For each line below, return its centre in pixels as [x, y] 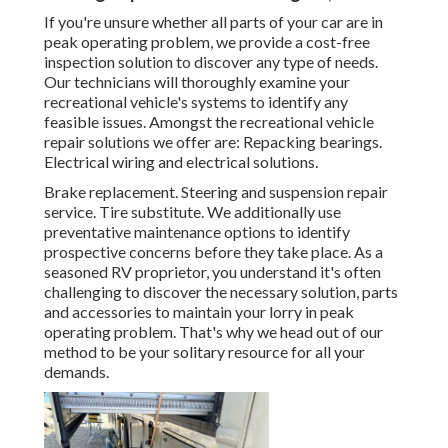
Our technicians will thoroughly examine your [197, 82]
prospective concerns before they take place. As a [213, 252]
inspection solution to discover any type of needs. [211, 62]
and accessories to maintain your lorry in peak [199, 312]
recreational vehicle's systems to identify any [196, 102]
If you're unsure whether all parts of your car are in [213, 22]
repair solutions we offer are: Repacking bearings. [213, 142]
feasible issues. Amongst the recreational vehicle [209, 122]
